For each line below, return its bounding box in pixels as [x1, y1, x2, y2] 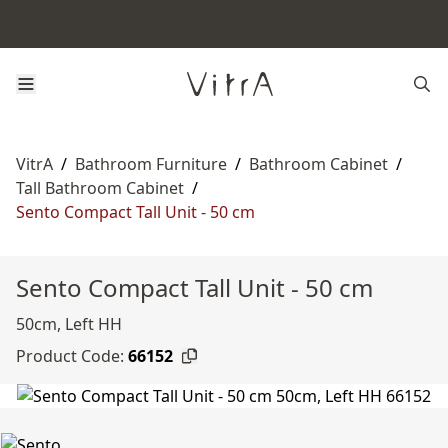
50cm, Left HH [16, 313, 122, 335]
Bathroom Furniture [75, 153, 227, 175]
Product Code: [16, 345, 124, 367]
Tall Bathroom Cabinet [16, 177, 184, 199]
